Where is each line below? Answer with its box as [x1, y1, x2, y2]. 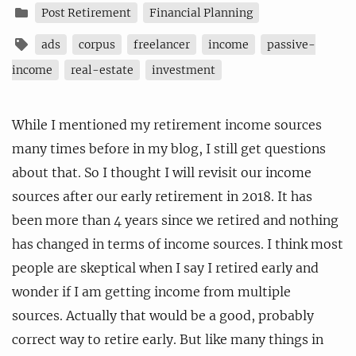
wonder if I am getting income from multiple [12, 283, 291, 300]
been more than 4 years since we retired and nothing [12, 211, 339, 228]
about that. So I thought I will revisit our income [12, 164, 311, 180]
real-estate [71, 62, 133, 77]
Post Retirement [41, 5, 131, 20]
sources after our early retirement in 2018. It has [12, 188, 312, 204]
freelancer [133, 37, 190, 52]
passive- [267, 37, 315, 52]
